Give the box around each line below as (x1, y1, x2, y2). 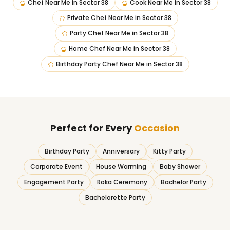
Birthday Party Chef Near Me (55, 60, 145, 68)
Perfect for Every (50, 122, 134, 135)
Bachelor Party (160, 178, 206, 186)
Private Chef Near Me (67, 13, 133, 22)
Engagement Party (24, 178, 84, 186)
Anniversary (102, 147, 140, 156)
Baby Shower (159, 162, 200, 171)
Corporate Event (30, 162, 83, 171)
